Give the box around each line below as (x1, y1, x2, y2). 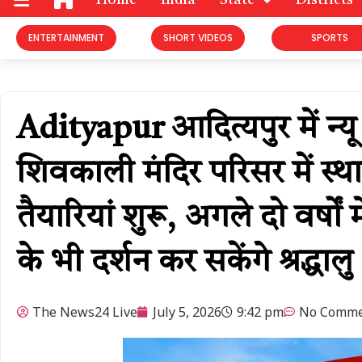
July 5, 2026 (153, 303, 221, 322)
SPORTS (310, 31, 348, 45)
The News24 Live (32, 303, 137, 322)
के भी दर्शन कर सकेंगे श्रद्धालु (17, 247, 353, 280)
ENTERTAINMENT (27, 31, 104, 45)
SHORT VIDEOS (162, 31, 233, 45)
